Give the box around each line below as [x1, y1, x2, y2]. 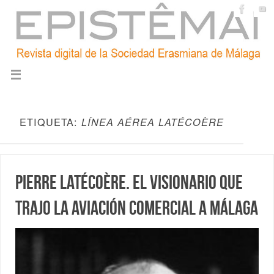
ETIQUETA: [20, 114, 81, 129]
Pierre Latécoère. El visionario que [15, 171, 243, 193]
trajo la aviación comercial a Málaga [15, 197, 259, 219]
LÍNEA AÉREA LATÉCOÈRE [81, 115, 224, 129]
